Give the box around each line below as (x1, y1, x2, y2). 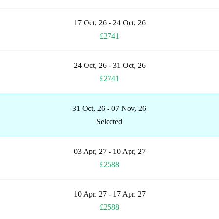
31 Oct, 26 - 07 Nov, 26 (72, 104, 146, 112)
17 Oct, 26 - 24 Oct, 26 (73, 18, 146, 27)
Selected (96, 117, 122, 126)
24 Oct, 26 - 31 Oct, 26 (73, 61, 146, 69)
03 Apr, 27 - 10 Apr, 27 (73, 147, 146, 155)
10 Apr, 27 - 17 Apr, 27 (73, 189, 146, 198)
